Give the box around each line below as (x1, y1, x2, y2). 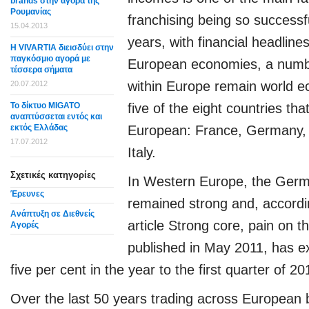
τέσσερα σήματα (10, 65, 72, 74)
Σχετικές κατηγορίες (10, 170, 96, 180)
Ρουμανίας (10, 7, 51, 17)
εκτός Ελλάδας (10, 123, 68, 132)
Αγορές (10, 220, 39, 230)
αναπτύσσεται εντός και (10, 112, 102, 121)
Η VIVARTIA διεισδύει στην (10, 43, 114, 52)
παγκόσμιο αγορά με (10, 54, 90, 63)
